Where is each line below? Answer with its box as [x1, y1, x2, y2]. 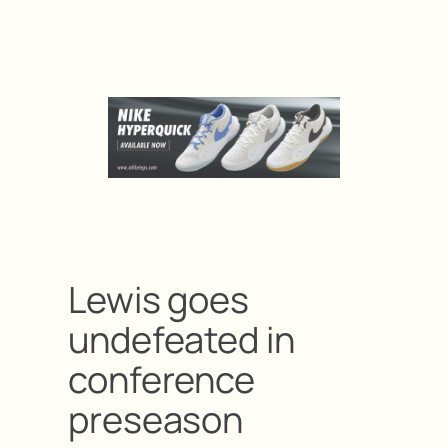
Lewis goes [68, 274, 249, 324]
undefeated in [68, 314, 295, 364]
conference [68, 354, 255, 404]
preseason [68, 394, 244, 444]
